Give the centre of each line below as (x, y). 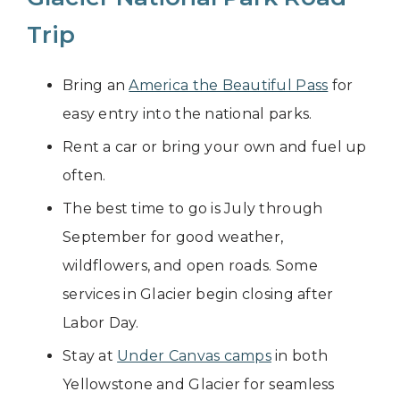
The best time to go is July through (193, 209)
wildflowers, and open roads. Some (190, 266)
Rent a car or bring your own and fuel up (215, 147)
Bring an (96, 86)
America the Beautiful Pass (229, 86)
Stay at (90, 356)
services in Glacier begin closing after (198, 295)
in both (300, 356)
